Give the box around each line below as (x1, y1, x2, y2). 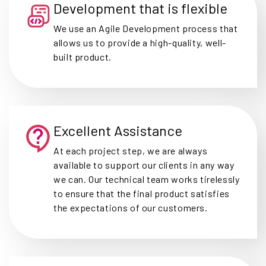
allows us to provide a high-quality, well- (53, 36, 226, 48)
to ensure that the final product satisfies (53, 187, 230, 199)
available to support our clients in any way (53, 159, 235, 170)
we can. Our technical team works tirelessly (53, 173, 240, 185)
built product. (53, 50, 112, 62)
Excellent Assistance (53, 121, 182, 139)
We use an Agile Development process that (53, 22, 238, 34)
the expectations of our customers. (53, 201, 208, 213)
